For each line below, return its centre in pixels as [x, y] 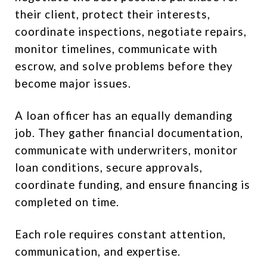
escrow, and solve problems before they [124, 66]
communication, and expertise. [98, 252]
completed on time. [67, 202]
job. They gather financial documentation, [129, 133]
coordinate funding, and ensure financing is [133, 185]
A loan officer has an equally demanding [124, 116]
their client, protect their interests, [113, 14]
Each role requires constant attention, [120, 234]
